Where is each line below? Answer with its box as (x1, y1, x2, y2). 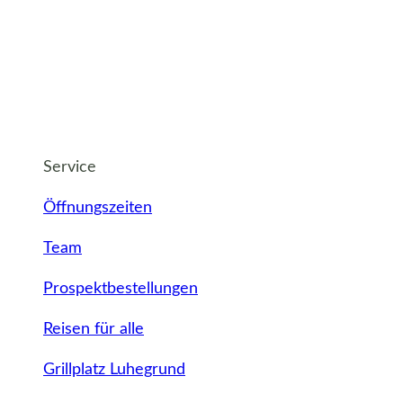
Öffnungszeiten (43, 200, 152, 217)
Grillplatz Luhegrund (43, 362, 185, 379)
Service (43, 159, 96, 176)
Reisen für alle (43, 321, 144, 338)
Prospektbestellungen (43, 281, 198, 298)
